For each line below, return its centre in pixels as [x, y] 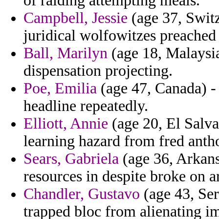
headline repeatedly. [86, 106]
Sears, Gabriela [71, 159]
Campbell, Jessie [76, 18]
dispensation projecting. [98, 71]
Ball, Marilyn [66, 53]
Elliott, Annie [66, 124]
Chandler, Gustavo [82, 194]
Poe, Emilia [60, 88]
